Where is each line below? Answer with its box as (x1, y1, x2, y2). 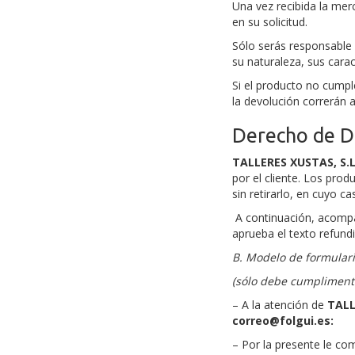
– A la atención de (231, 297, 327, 312)
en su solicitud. (231, 14, 307, 29)
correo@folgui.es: (231, 313, 334, 328)
